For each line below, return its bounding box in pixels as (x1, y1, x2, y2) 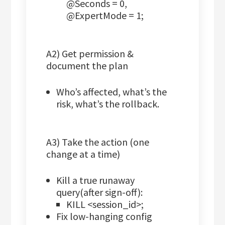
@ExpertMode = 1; (66, 9, 144, 22)
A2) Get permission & (46, 47, 134, 60)
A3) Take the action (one (46, 136, 150, 149)
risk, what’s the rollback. (56, 97, 160, 110)
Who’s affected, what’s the (56, 85, 167, 98)
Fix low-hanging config (56, 210, 153, 223)
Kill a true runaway (56, 174, 135, 187)
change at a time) (46, 148, 121, 161)
